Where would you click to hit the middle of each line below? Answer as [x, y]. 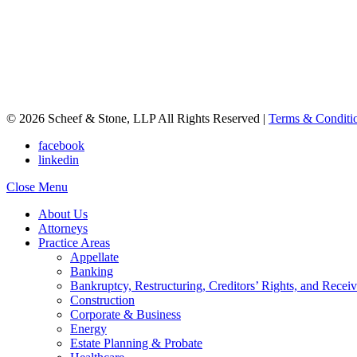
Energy [88, 329]
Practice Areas [74, 243]
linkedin [59, 160]
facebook [61, 146]
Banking [92, 272]
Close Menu [37, 187]
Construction [102, 300]
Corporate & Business [126, 315]
